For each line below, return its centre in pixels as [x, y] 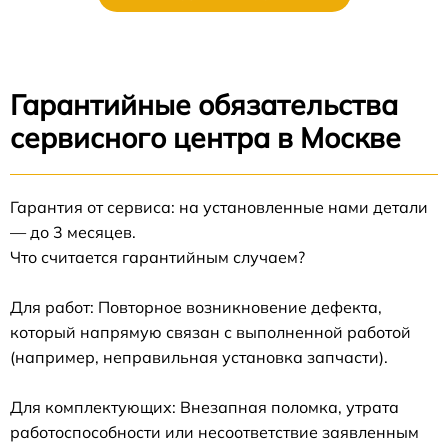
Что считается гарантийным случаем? [157, 257]
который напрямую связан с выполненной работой [210, 332]
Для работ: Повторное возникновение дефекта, [196, 307]
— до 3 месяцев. [73, 232]
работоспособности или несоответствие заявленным [214, 432]
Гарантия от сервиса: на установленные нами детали [219, 207]
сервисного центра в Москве [205, 138]
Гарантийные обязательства [204, 105]
